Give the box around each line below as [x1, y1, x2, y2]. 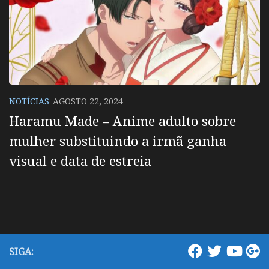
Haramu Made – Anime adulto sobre [9, 112, 236, 130]
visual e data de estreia [9, 151, 151, 170]
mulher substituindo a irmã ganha [9, 131, 226, 150]
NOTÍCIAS [9, 95, 49, 107]
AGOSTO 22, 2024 [53, 95, 123, 107]
